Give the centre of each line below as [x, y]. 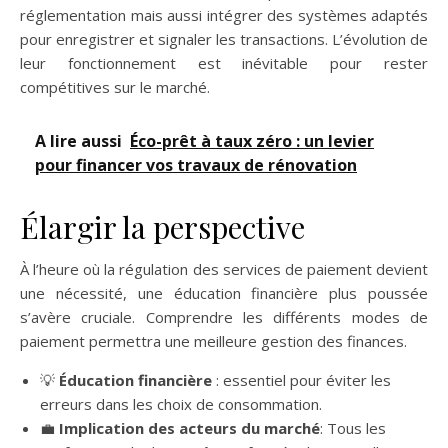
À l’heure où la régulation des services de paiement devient [224, 269]
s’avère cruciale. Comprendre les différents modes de [224, 317]
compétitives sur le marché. [115, 87]
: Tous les [353, 428]
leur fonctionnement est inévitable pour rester [224, 63]
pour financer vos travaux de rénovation [196, 165]
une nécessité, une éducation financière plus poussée [224, 293]
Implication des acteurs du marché [189, 428]
